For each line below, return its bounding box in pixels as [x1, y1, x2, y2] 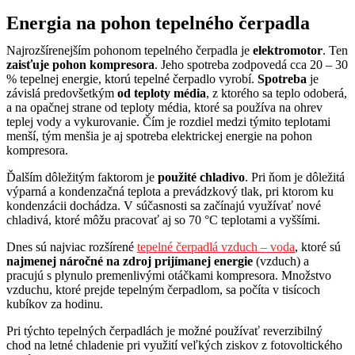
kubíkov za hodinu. [6, 296, 103, 311]
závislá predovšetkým [6, 86, 117, 100]
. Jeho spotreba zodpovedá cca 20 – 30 [155, 57, 348, 71]
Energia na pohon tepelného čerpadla [6, 12, 310, 33]
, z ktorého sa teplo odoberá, [206, 86, 347, 100]
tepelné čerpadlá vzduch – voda [137, 239, 295, 254]
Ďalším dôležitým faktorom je [6, 170, 158, 184]
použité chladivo [158, 170, 245, 184]
